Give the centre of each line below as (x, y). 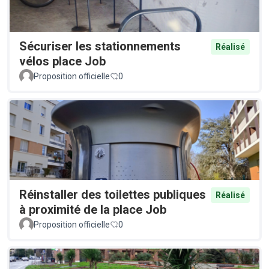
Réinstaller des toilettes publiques (113, 194)
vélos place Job (62, 61)
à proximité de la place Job (93, 209)
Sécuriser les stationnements (100, 46)
